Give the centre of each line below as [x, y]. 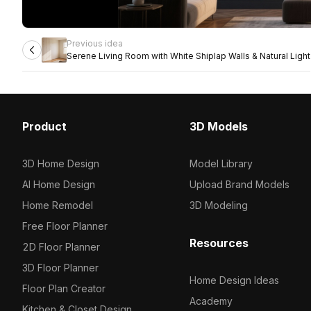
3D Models [218, 126]
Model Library [221, 163]
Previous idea [95, 43]
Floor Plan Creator [64, 288]
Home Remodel [58, 205]
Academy [211, 301]
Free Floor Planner [65, 226]
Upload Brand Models [239, 184]
